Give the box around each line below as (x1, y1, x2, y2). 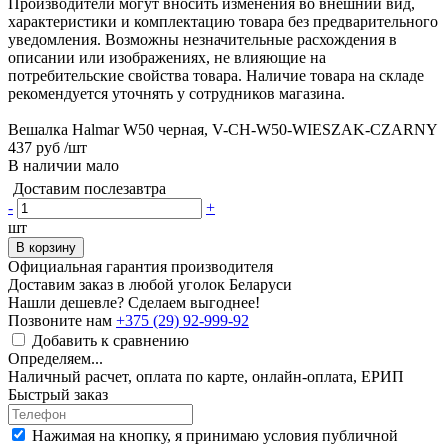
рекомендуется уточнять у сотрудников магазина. (8, 84, 345, 102)
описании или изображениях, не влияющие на (8, 48, 326, 66)
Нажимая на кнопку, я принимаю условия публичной (32, 426, 398, 444)
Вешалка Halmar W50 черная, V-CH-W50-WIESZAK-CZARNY (8, 120, 438, 138)
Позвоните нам (8, 311, 116, 329)
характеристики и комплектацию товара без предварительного (8, 12, 438, 30)
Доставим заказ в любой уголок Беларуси (8, 275, 292, 293)
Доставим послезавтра (13, 179, 166, 197)
